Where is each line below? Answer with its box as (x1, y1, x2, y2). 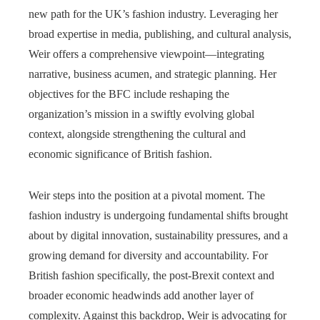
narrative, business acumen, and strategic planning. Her (29, 67, 276, 80)
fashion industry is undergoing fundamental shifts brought (29, 209, 288, 221)
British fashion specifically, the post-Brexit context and (29, 269, 274, 281)
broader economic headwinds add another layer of (29, 289, 254, 301)
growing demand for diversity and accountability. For (29, 249, 268, 261)
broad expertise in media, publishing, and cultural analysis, (29, 27, 291, 40)
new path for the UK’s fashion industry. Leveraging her (29, 7, 278, 20)
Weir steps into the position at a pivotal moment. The (29, 189, 265, 201)
